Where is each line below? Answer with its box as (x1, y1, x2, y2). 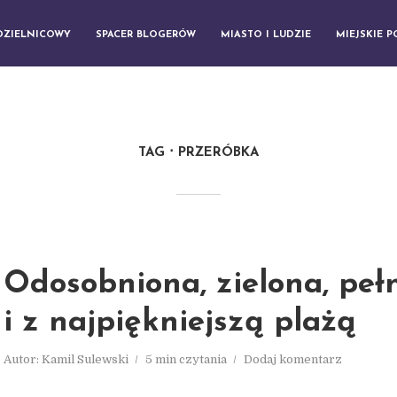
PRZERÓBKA (178, 146, 259, 160)
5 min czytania (145, 353, 227, 366)
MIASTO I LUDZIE (221, 29, 311, 40)
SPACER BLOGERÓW (96, 29, 196, 40)
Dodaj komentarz (244, 353, 342, 366)
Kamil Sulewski (42, 353, 128, 366)
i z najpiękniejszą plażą (4, 307, 356, 339)
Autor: (4, 353, 42, 366)
